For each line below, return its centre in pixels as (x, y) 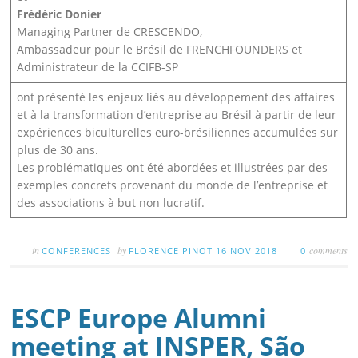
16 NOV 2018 (247, 250)
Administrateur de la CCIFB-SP (98, 66)
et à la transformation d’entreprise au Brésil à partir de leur (177, 114)
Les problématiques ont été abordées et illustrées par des (173, 167)
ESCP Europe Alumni (139, 317)
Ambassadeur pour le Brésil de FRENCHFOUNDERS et (160, 49)
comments (328, 250)
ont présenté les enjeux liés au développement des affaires (176, 97)
